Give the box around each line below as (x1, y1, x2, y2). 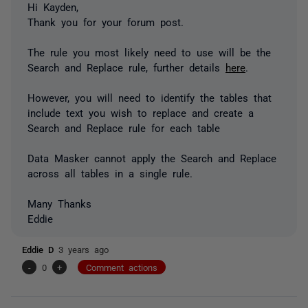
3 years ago (58, 244, 109, 254)
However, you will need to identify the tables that (27, 91, 272, 102)
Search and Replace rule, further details (27, 61, 225, 72)
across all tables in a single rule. (27, 167, 192, 178)
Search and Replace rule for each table (27, 122, 220, 133)
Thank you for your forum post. (27, 16, 184, 27)
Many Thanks (27, 197, 91, 208)
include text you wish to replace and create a (27, 107, 254, 118)
